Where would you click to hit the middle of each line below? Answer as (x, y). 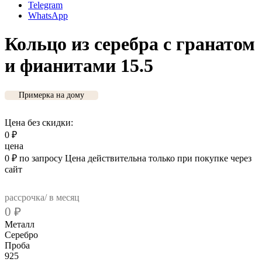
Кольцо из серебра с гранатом (130, 44)
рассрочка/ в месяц (42, 197)
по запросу (41, 158)
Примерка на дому (51, 95)
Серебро (21, 235)
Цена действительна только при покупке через (158, 158)
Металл (21, 224)
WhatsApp (48, 15)
